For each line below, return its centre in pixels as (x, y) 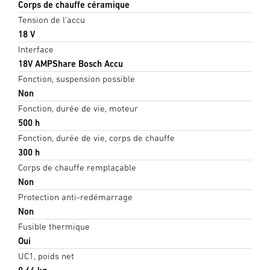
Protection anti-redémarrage (75, 196)
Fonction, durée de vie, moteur (78, 108)
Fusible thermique (54, 226)
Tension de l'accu (52, 19)
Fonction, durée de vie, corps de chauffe (96, 137)
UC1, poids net (46, 256)
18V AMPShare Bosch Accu (71, 63)
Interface (36, 49)
